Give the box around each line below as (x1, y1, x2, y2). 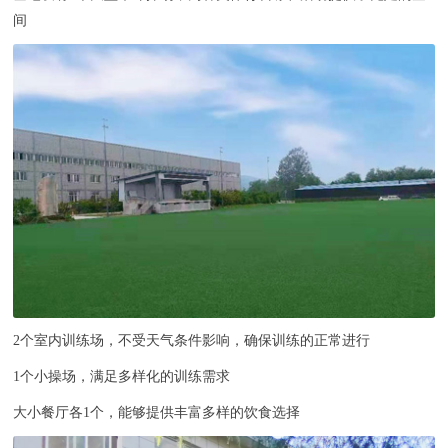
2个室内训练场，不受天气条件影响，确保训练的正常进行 (13, 333, 371, 349)
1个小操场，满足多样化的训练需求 (13, 369, 231, 385)
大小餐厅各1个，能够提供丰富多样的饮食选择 (13, 405, 301, 421)
